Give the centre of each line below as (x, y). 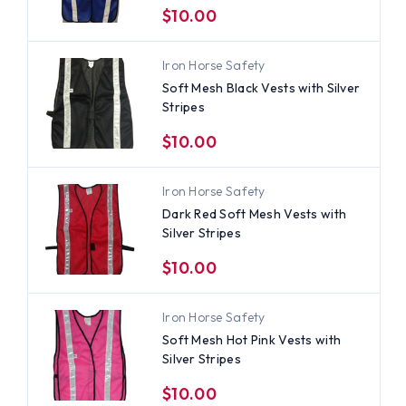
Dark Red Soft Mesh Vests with (254, 213)
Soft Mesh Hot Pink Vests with (251, 339)
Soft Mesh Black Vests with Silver (261, 87)
